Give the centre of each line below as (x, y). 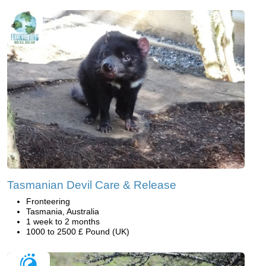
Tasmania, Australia (63, 212)
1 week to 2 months (63, 222)
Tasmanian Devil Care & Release (92, 185)
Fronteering (48, 202)
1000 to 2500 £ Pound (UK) (78, 232)
